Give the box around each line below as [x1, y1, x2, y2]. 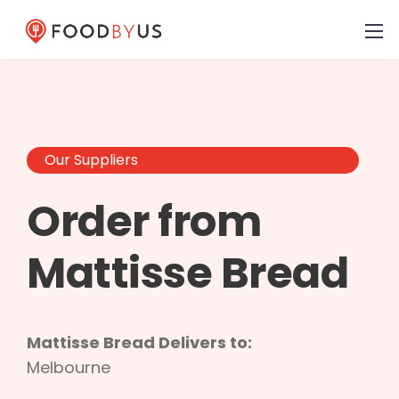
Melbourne [27, 356, 110, 379]
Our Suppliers [45, 150, 138, 170]
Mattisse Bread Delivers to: [27, 331, 252, 354]
